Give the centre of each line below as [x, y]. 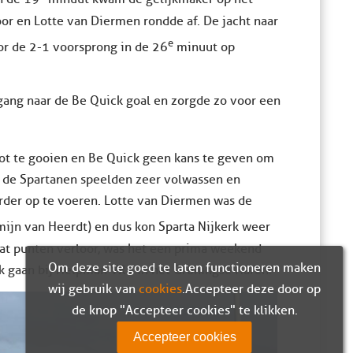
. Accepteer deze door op [251, 289]
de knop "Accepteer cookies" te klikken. [184, 310]
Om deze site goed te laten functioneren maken [184, 268]
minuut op [204, 47]
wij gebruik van [93, 289]
